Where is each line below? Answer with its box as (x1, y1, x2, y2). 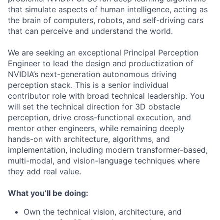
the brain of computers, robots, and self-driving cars (8, 15, 203, 25)
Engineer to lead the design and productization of (8, 58, 193, 68)
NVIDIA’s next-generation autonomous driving (8, 69, 177, 79)
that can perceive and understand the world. (8, 26, 173, 36)
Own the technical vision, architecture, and (24, 207, 182, 217)
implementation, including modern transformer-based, (8, 145, 208, 155)
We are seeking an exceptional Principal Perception (8, 48, 198, 57)
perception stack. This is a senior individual (8, 80, 168, 90)
